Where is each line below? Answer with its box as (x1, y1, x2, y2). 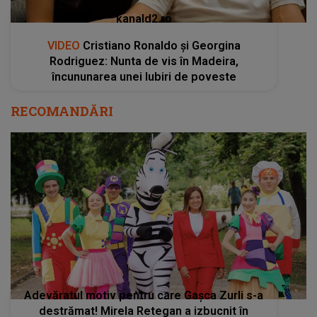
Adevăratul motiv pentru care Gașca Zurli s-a (24, 288, 264, 302)
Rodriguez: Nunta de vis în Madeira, (49, 54, 238, 69)
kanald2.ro (115, 12, 172, 26)
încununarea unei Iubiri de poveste (51, 70, 236, 84)
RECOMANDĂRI (11, 103, 113, 120)
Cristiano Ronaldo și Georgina (79, 39, 241, 53)
